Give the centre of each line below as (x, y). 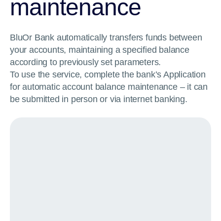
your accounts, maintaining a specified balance (100, 50)
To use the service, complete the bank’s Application (108, 74)
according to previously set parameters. (86, 62)
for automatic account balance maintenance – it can (109, 87)
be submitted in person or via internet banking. (99, 99)
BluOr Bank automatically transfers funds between (106, 37)
